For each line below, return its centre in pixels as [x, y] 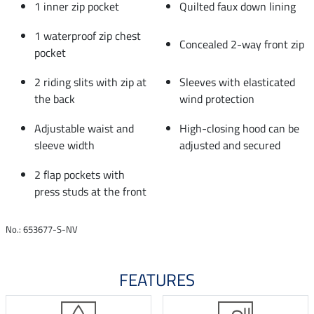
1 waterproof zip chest [88, 35]
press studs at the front [90, 191]
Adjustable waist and [84, 128]
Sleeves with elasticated [237, 82]
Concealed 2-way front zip [242, 44]
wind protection [217, 98]
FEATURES [157, 279]
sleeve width [64, 145]
